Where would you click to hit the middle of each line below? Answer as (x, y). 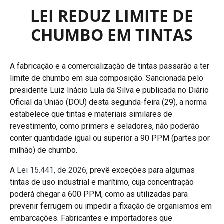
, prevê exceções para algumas (141, 170)
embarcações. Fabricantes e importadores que (91, 218)
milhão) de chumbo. (44, 150)
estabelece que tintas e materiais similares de (91, 114)
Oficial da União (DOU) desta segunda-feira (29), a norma (108, 102)
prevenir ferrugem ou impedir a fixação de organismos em (111, 206)
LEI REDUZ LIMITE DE (112, 15)
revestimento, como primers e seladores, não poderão (105, 126)
